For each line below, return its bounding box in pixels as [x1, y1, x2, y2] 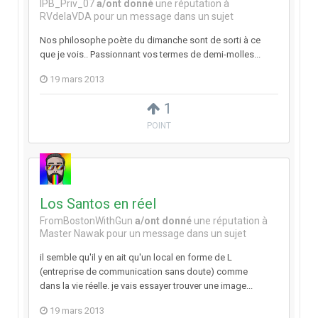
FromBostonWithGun [40, 215, 133, 227]
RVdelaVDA [40, 11, 92, 23]
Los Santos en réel [40, 195, 156, 213]
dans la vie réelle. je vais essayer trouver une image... [40, 280, 253, 292]
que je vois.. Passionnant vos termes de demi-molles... [40, 49, 261, 60]
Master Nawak [40, 228, 104, 240]
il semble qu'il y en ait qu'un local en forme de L [40, 252, 232, 263]
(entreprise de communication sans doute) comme [40, 266, 248, 278]
